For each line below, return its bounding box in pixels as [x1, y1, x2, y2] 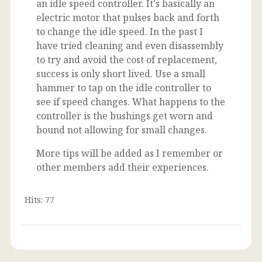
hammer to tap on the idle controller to [36, 81, 211, 94]
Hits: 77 [25, 194, 54, 205]
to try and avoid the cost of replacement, [36, 53, 217, 66]
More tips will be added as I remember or [36, 146, 223, 160]
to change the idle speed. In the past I [36, 25, 203, 38]
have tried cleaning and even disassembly [36, 39, 223, 52]
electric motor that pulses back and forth [36, 11, 219, 24]
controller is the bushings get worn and [36, 109, 213, 122]
